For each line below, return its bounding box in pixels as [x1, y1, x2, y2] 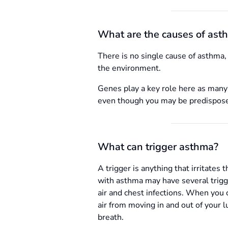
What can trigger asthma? [98, 140, 218, 154]
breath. [98, 212, 124, 223]
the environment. [98, 63, 161, 74]
